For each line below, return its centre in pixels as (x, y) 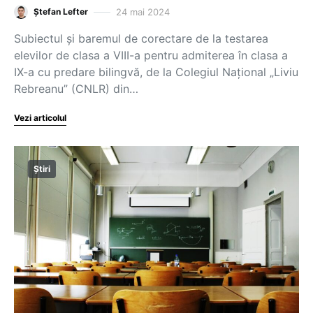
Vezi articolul (40, 118)
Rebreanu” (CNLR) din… (76, 89)
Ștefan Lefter (61, 12)
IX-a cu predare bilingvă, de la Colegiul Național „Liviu (156, 72)
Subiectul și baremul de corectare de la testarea (141, 38)
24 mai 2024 (143, 12)
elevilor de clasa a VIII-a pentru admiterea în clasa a (151, 55)
